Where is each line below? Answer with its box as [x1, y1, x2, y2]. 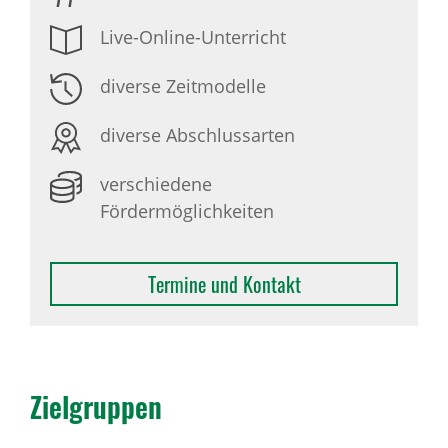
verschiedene [100, 172, 212, 196]
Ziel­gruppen [30, 386, 162, 427]
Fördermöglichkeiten [100, 199, 274, 223]
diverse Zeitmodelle [100, 74, 266, 98]
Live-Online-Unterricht [100, 25, 286, 49]
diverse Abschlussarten [100, 123, 295, 147]
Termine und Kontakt [147, 269, 301, 299]
